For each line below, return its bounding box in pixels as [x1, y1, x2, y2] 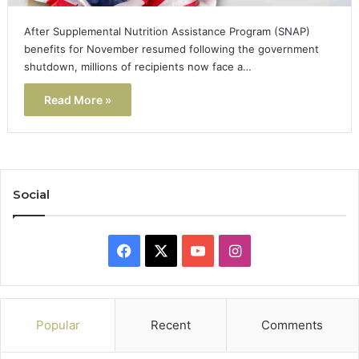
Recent [150, 317, 191, 333]
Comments [261, 317, 324, 333]
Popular [35, 317, 80, 333]
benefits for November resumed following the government [23, 42, 319, 55]
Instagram [240, 240, 309, 258]
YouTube [204, 240, 263, 258]
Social [13, 186, 50, 202]
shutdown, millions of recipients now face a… [23, 59, 252, 73]
